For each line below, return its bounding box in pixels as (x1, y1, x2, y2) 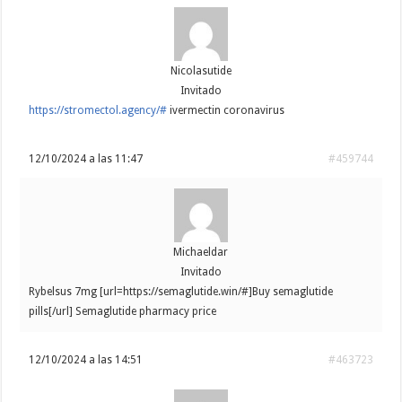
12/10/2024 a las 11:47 (29, 153, 144, 166)
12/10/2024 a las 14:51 (29, 354, 144, 367)
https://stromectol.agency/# (29, 104, 168, 118)
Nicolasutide (170, 65, 232, 78)
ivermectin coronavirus (167, 104, 285, 118)
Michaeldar (173, 246, 229, 259)
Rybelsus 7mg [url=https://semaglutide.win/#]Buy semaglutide (29, 285, 334, 299)
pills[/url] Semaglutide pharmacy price (29, 305, 217, 319)
